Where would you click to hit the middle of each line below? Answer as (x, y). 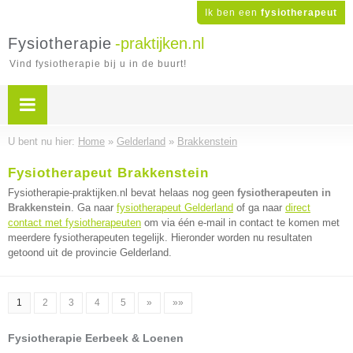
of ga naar (259, 208)
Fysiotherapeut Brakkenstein (108, 173)
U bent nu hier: (43, 141)
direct (298, 208)
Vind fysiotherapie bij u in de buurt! (98, 64)
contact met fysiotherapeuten (74, 223)
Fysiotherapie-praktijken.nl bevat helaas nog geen (123, 193)
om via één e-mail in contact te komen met (240, 223)
